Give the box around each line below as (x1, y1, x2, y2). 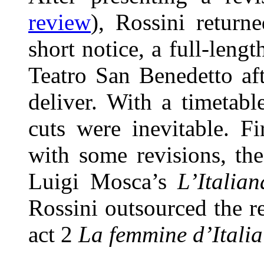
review (28, 9, 91, 35)
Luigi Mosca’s (28, 169, 178, 194)
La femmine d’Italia (78, 222, 263, 247)
